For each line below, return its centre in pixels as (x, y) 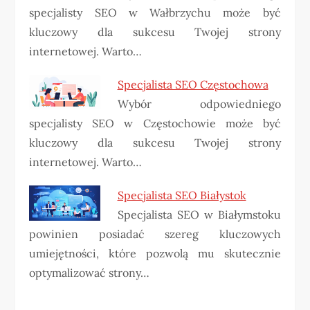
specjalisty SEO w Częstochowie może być (155, 124)
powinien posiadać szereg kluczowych (155, 234)
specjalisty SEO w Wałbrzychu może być (155, 13)
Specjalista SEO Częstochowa (193, 85)
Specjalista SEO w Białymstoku (199, 215)
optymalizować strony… (90, 273)
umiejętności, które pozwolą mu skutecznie (155, 254)
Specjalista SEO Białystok (182, 195)
